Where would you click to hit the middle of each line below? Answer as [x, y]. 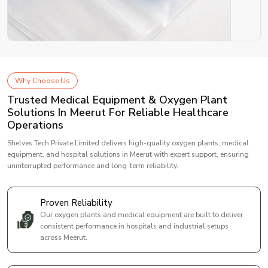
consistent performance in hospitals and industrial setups [134, 226]
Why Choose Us [42, 80]
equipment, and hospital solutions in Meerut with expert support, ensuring [128, 154]
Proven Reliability [76, 202]
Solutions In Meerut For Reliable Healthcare [118, 112]
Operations [35, 125]
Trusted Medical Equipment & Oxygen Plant [117, 100]
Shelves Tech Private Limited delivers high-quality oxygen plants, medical [128, 143]
